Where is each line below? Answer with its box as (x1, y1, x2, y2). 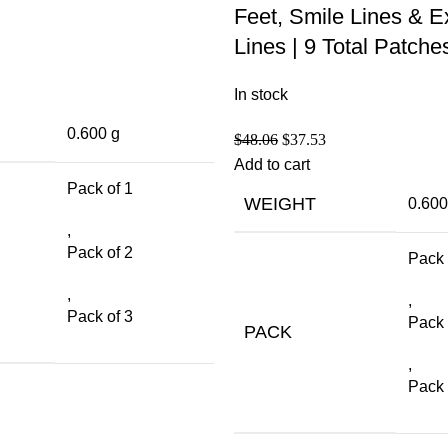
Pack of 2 (67, 243, 133, 261)
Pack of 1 (67, 179, 133, 197)
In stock (234, 85, 288, 103)
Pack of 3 (67, 307, 133, 325)
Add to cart (234, 155, 310, 173)
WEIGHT (244, 193, 316, 214)
